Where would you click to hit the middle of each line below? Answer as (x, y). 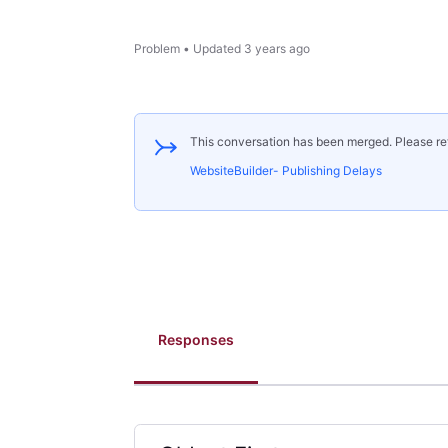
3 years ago (277, 49)
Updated (217, 49)
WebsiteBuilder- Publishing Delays (285, 171)
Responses (196, 339)
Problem (157, 49)
